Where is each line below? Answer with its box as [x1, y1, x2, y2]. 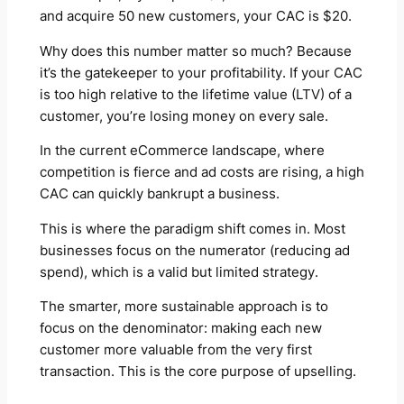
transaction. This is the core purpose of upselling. [39, 363, 356, 381]
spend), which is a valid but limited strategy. [39, 263, 318, 280]
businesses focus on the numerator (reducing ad [39, 242, 350, 259]
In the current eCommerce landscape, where [39, 142, 325, 160]
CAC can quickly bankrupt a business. [39, 186, 280, 203]
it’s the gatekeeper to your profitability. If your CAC [39, 64, 363, 81]
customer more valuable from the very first [39, 342, 312, 359]
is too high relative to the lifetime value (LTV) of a [39, 86, 352, 103]
